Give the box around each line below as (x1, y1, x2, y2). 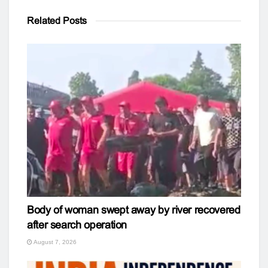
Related (27, 15, 60, 26)
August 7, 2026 (32, 238, 77, 245)
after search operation (27, 218, 127, 231)
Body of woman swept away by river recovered (27, 203, 240, 216)
